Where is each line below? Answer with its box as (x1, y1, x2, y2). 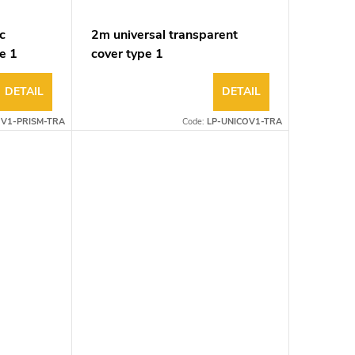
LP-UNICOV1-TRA (206, 115, 282, 128)
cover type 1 (90, 44, 163, 63)
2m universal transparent (90, 25, 238, 44)
